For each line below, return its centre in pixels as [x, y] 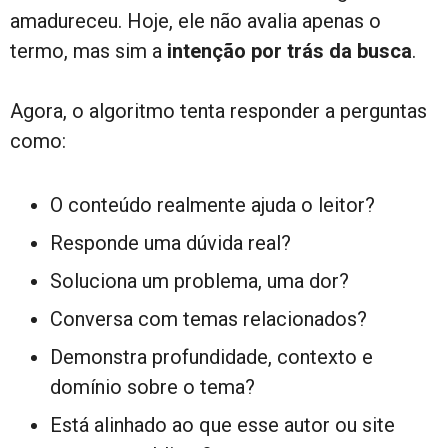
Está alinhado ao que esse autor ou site [222, 424]
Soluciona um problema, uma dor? [199, 280]
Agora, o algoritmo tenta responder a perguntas [218, 110]
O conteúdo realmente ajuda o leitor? [212, 204]
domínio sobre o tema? [152, 386]
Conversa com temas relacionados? [208, 318]
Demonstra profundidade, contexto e [211, 356]
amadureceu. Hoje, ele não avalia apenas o [195, 20]
